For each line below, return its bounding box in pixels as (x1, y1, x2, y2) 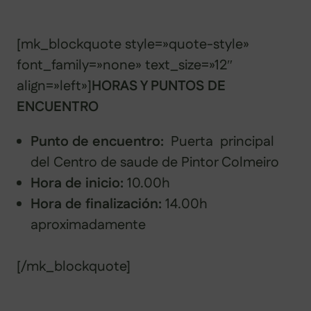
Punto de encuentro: (31, 131, 164, 151)
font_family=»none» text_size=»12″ (17, 55, 233, 75)
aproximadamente (31, 215, 146, 235)
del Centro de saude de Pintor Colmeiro (31, 152, 279, 172)
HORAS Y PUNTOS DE (92, 76, 226, 96)
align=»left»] (17, 76, 92, 96)
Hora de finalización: (31, 194, 162, 214)
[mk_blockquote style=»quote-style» (17, 34, 249, 54)
